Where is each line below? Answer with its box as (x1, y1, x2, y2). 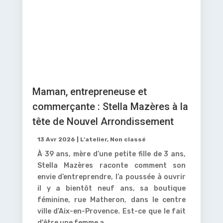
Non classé (110, 135, 146, 143)
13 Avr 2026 (37, 135, 75, 143)
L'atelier (80, 135, 107, 143)
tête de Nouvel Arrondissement (32, 115, 174, 127)
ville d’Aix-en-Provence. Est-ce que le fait (37, 207, 186, 216)
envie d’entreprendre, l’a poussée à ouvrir (37, 172, 186, 181)
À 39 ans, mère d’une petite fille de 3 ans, (37, 149, 186, 158)
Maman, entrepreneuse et (32, 85, 147, 98)
